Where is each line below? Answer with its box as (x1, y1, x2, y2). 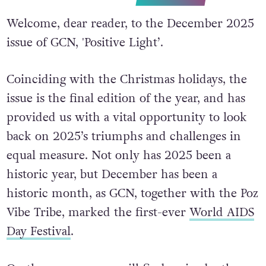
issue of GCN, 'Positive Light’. (6, 34, 163, 51)
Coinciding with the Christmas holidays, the (6, 71, 247, 88)
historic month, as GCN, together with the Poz (6, 185, 258, 202)
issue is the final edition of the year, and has (6, 90, 245, 107)
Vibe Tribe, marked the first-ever (6, 204, 189, 221)
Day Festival (6, 223, 71, 240)
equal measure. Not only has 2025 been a (6, 147, 231, 164)
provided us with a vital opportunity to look (6, 109, 247, 126)
